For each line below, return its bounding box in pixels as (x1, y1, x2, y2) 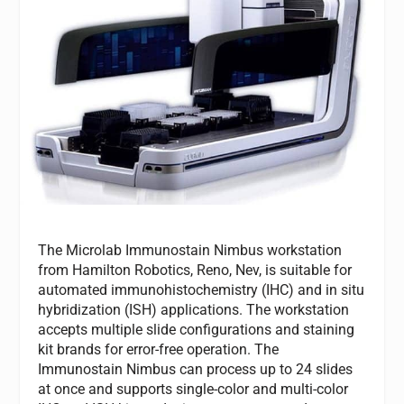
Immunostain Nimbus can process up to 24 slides (38, 361, 353, 379)
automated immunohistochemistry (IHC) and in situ (38, 281, 365, 299)
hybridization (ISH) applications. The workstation (38, 301, 350, 319)
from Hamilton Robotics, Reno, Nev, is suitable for (38, 262, 353, 280)
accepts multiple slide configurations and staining (38, 321, 355, 339)
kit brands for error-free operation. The (38, 341, 280, 359)
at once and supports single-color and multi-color (38, 381, 349, 399)
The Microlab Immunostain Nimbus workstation (38, 242, 343, 260)
